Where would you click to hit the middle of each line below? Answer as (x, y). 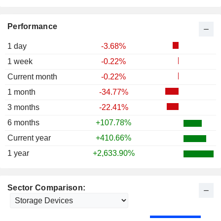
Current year (29, 138)
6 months (23, 123)
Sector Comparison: (47, 188)
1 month (21, 92)
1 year (18, 153)
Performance (33, 27)
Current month (32, 77)
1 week (20, 62)
